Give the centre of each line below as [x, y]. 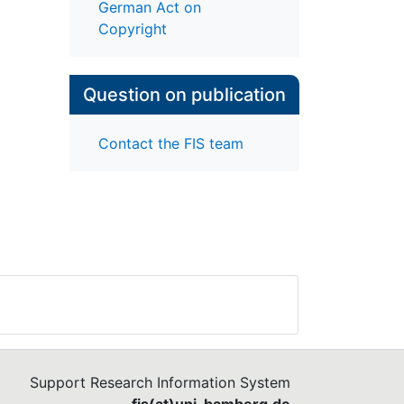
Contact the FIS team [170, 143]
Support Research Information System [160, 382]
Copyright [132, 29]
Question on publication [184, 95]
